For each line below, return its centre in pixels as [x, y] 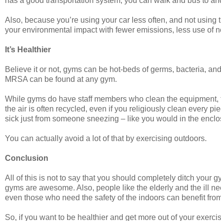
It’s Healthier [28, 49]
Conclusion [28, 158]
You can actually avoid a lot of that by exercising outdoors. [106, 138]
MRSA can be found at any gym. [61, 79]
